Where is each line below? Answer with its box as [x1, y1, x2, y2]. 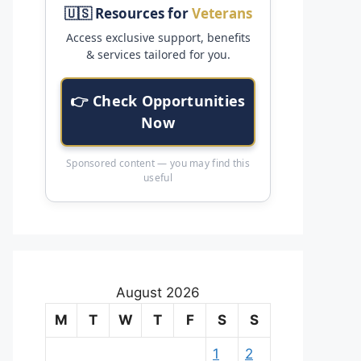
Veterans [191, 3, 252, 23]
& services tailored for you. [85, 46, 230, 62]
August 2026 [116, 284, 200, 301]
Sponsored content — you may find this [65, 156, 251, 170]
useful [143, 170, 172, 185]
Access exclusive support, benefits [65, 29, 251, 45]
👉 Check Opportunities [70, 90, 246, 110]
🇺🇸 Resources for [64, 3, 192, 23]
